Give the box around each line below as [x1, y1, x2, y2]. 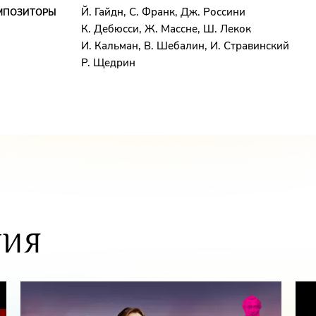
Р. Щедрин [81, 56, 135, 70]
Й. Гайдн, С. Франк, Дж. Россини [81, 5, 245, 19]
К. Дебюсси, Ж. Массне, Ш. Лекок [81, 22, 251, 36]
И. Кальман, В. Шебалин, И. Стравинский [81, 39, 289, 53]
